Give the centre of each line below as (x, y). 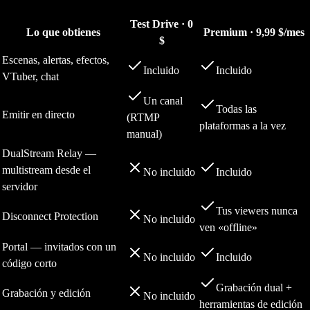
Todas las (236, 109)
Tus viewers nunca (257, 211)
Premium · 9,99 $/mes (254, 33)
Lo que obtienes (63, 33)
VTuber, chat (30, 77)
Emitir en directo (38, 115)
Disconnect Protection (50, 217)
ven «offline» (228, 228)
